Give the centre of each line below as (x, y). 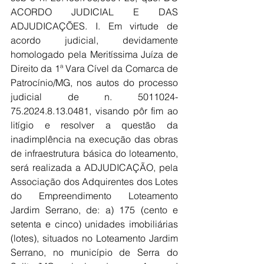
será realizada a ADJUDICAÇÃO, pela (94, 167)
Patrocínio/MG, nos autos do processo (94, 82)
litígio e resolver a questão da (94, 125)
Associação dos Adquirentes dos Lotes (94, 181)
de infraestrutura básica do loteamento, (94, 153)
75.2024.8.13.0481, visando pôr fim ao (94, 111)
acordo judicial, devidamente (94, 40)
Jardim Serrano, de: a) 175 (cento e (94, 210)
